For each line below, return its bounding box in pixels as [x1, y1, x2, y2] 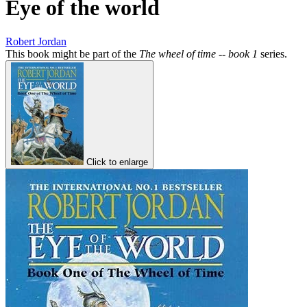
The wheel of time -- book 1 [139, 47, 258, 60]
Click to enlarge [86, 156, 148, 167]
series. [258, 47, 287, 60]
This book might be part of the [5, 47, 139, 60]
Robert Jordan [5, 35, 66, 47]
